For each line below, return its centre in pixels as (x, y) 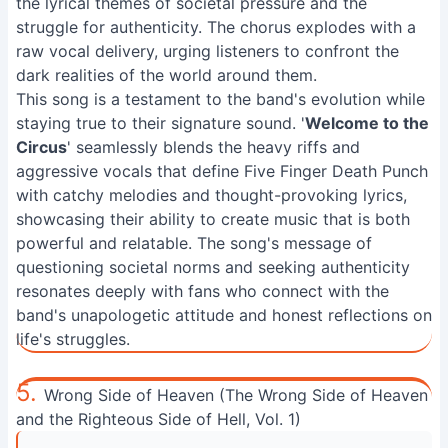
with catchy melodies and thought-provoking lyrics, (211, 195)
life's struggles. (73, 339)
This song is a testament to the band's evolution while (220, 99)
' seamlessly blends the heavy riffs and (213, 147)
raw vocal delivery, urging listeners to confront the (207, 51)
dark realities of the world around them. (166, 75)
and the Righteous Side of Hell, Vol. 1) (158, 419)
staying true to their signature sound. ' (160, 123)
